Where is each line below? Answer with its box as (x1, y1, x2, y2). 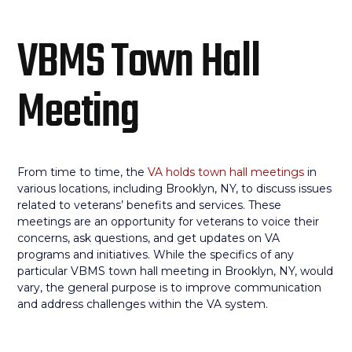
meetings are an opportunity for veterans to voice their (17, 214, 320, 229)
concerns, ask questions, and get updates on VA (17, 231, 280, 245)
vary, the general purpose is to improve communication (17, 280, 322, 295)
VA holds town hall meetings (148, 165, 305, 179)
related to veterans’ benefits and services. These (17, 198, 282, 212)
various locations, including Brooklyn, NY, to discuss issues (17, 181, 332, 196)
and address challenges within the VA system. (17, 297, 269, 311)
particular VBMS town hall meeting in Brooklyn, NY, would (17, 264, 334, 278)
